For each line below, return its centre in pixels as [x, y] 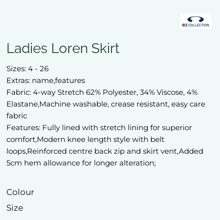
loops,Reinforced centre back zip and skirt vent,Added [105, 151]
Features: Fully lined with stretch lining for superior [99, 127]
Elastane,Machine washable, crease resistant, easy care [106, 104]
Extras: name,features [46, 80]
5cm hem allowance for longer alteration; [81, 163]
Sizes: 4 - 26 [27, 68]
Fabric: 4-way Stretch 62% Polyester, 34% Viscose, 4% [102, 92]
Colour [20, 192]
